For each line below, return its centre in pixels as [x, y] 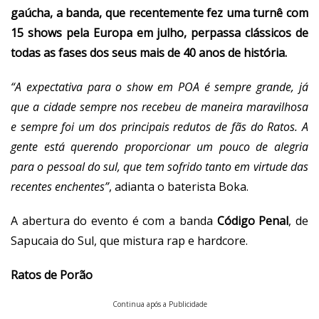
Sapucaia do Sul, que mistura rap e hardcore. [129, 240]
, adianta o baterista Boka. [179, 186]
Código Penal [251, 220]
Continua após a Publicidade [159, 304]
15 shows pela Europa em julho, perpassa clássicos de [159, 32]
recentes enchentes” [60, 186]
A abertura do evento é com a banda [112, 220]
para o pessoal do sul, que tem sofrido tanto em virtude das [159, 166]
